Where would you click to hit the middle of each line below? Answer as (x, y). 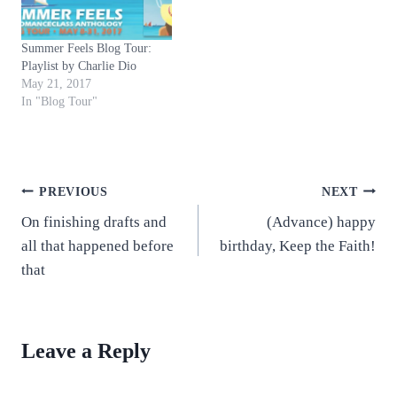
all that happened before (97, 246)
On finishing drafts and (94, 222)
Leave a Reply (86, 350)
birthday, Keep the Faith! (298, 246)
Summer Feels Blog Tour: (86, 49)
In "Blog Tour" (59, 102)
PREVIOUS (74, 191)
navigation (77, 233)
